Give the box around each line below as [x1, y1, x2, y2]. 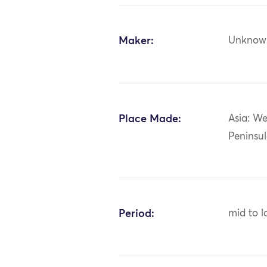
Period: [119, 208, 155, 219]
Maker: [119, 35, 154, 46]
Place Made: [119, 113, 182, 125]
